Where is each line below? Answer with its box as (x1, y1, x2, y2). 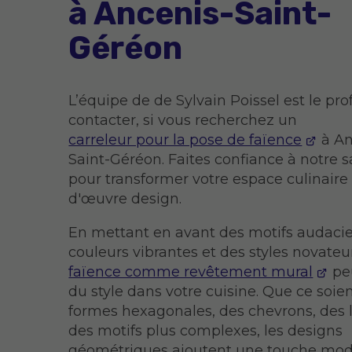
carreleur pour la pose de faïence (68, 131, 302, 149)
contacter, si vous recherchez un (68, 112, 298, 130)
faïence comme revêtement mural (68, 263, 313, 281)
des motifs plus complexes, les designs (68, 322, 343, 340)
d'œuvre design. (68, 190, 182, 208)
